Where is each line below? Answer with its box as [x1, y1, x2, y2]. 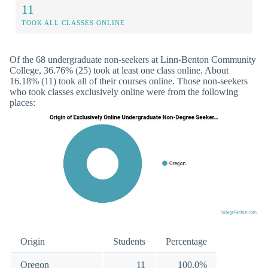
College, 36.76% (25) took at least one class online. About [10, 65, 229, 75]
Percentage [166, 236, 207, 247]
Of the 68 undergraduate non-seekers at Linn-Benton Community [10, 54, 256, 65]
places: [10, 97, 35, 108]
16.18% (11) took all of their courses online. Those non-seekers [10, 75, 248, 86]
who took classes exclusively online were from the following [10, 86, 238, 97]
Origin [20, 236, 45, 247]
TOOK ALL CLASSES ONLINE [22, 19, 125, 26]
